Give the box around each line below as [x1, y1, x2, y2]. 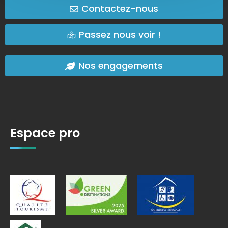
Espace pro [10, 124, 80, 141]
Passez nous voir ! [79, 27, 161, 41]
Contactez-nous [81, 2, 159, 15]
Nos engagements [78, 59, 163, 72]
